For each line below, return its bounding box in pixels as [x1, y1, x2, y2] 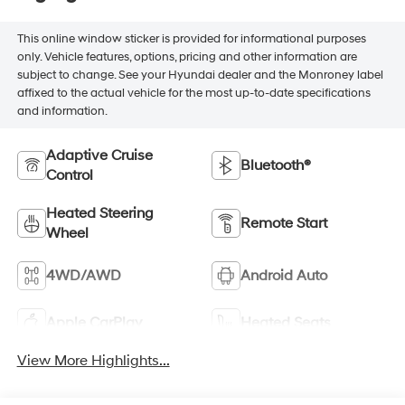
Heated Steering [45, 203, 154, 222]
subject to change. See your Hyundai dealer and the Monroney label [16, 67, 383, 82]
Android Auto [240, 266, 327, 285]
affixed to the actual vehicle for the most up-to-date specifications [16, 85, 371, 100]
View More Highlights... [16, 352, 170, 371]
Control [45, 165, 93, 184]
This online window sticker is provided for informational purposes [16, 31, 366, 46]
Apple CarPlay [45, 313, 142, 332]
